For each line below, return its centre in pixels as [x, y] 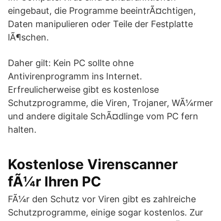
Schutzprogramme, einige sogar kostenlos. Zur [106, 212]
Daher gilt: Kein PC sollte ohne [71, 63]
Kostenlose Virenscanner [93, 164]
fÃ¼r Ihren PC [55, 182]
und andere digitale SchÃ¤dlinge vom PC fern [103, 116]
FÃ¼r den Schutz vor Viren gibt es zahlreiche [102, 199]
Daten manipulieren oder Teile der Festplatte [100, 24]
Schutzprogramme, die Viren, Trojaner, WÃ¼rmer [110, 103]
